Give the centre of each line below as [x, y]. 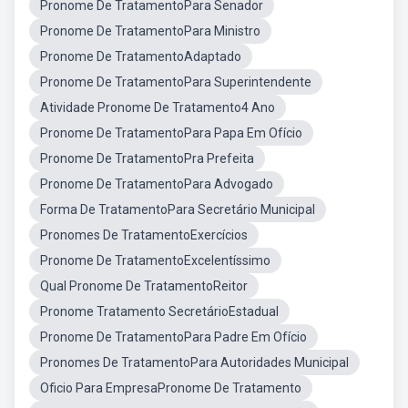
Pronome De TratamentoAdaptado [141, 56]
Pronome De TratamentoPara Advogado [157, 184]
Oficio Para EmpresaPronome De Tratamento [171, 388]
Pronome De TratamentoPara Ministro [150, 31]
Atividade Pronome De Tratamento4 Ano [158, 107]
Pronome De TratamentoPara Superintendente [176, 82]
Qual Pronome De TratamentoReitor [144, 286]
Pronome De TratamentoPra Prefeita [147, 158]
